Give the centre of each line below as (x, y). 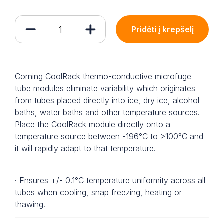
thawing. (30, 204)
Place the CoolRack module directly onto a (93, 124)
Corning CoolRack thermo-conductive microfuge (103, 76)
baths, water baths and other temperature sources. (107, 112)
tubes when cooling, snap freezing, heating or (98, 192)
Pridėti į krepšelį (162, 29)
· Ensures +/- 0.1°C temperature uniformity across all (110, 180)
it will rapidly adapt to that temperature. (85, 148)
